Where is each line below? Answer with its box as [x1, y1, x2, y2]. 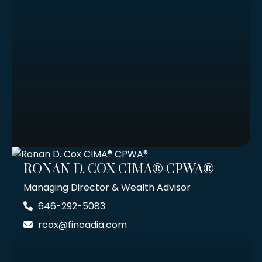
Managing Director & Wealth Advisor [23, 181, 191, 195]
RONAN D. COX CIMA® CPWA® [23, 161, 214, 178]
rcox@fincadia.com [38, 218, 127, 232]
